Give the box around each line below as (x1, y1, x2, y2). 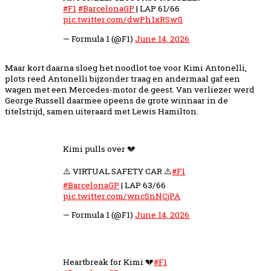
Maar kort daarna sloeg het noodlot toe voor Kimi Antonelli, (5, 62, 247, 73)
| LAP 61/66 (134, 3, 180, 14)
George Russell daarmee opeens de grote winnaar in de (5, 94, 228, 106)
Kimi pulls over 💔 (63, 143, 136, 154)
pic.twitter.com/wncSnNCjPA (63, 190, 181, 201)
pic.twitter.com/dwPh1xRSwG (63, 14, 183, 25)
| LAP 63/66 (119, 179, 166, 191)
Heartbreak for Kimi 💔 (63, 256, 154, 268)
